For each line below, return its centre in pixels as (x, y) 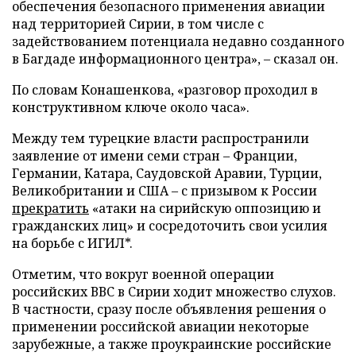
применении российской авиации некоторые (161, 327)
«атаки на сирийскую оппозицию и (205, 208)
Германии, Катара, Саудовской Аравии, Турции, (167, 173)
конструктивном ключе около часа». (131, 107)
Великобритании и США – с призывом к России (164, 191)
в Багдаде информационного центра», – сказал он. (175, 59)
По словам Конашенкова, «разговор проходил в (165, 90)
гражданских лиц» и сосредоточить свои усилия (170, 226)
